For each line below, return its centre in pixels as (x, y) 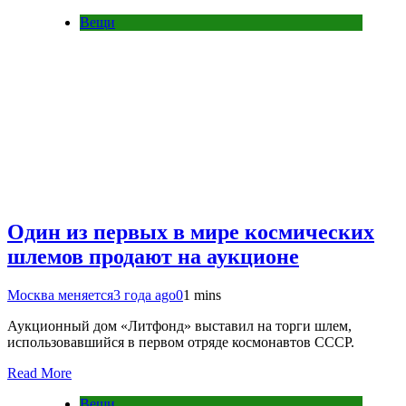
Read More (39, 372)
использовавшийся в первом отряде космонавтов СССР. (181, 342)
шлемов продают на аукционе (153, 256)
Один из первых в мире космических (191, 232)
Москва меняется (60, 295)
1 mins (202, 295)
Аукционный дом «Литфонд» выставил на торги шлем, (179, 325)
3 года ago (145, 295)
